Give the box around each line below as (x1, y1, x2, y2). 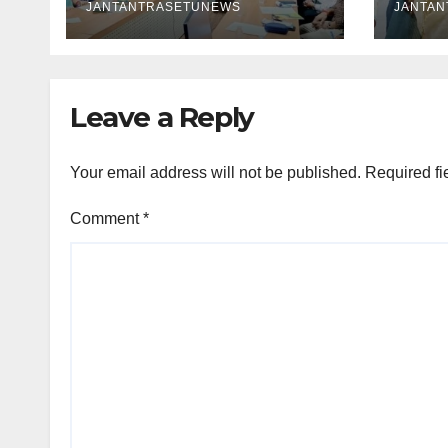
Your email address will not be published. (70, 163, 361, 181)
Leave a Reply (70, 100, 254, 135)
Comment (70, 209, 143, 227)
